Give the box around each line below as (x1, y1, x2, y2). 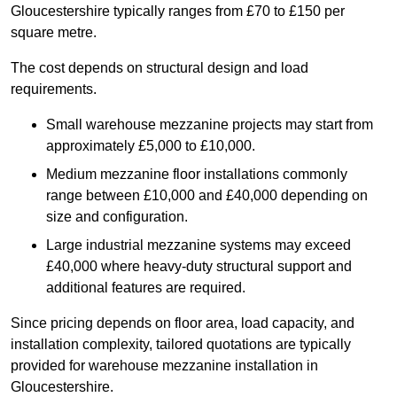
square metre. (11, 25, 97, 41)
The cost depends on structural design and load (11, 60, 308, 76)
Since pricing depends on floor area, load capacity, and (11, 315, 354, 331)
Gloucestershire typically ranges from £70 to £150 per (11, 4, 345, 19)
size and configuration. (46, 209, 188, 225)
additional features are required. (46, 280, 245, 296)
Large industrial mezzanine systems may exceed (46, 237, 351, 253)
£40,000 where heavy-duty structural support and (46, 259, 352, 275)
